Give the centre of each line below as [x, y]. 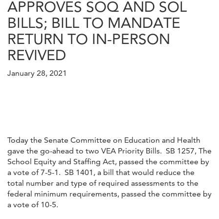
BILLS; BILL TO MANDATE [94, 22]
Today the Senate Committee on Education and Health [104, 140]
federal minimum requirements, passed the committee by [109, 194]
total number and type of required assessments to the [103, 183]
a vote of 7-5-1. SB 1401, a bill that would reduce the [101, 172]
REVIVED [37, 55]
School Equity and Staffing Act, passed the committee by [108, 161]
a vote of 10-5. [33, 204]
